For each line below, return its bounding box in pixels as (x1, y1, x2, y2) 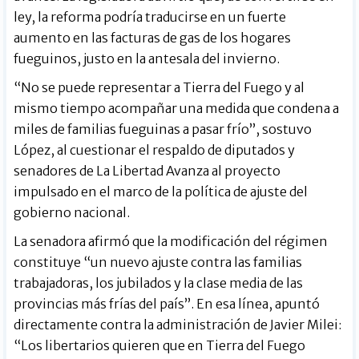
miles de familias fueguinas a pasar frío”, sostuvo (14, 120, 313, 137)
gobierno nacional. (14, 204, 131, 220)
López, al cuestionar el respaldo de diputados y (14, 141, 296, 158)
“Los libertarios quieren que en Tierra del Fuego (14, 337, 306, 353)
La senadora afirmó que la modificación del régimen (14, 232, 329, 249)
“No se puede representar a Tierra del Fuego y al (14, 79, 305, 95)
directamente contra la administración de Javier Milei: (14, 316, 342, 333)
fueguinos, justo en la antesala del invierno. (14, 50, 280, 67)
